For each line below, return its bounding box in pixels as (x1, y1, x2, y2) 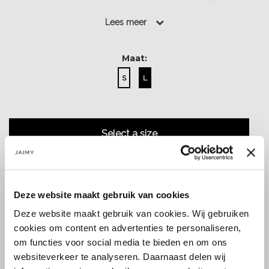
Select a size (101, 128, 157, 140)
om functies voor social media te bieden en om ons (14, 237, 228, 248)
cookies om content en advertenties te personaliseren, (14, 223, 241, 234)
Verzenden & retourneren (139, 219, 239, 229)
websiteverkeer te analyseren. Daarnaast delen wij (14, 252, 226, 262)
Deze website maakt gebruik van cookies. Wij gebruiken (14, 208, 249, 219)
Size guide (49, 219, 89, 229)
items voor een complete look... (73, 7, 196, 17)
